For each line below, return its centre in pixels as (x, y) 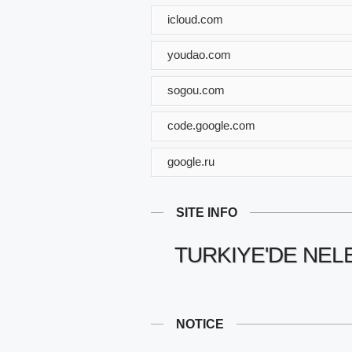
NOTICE (200, 324)
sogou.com (196, 90)
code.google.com (211, 125)
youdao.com (199, 54)
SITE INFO (207, 212)
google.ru (191, 161)
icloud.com (195, 19)
